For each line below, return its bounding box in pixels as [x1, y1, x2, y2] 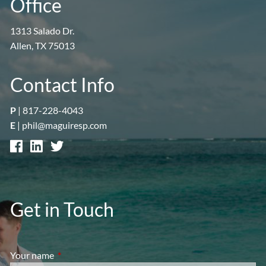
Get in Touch [10, 198, 115, 221]
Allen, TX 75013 [10, 40, 75, 52]
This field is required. [56, 249, 140, 261]
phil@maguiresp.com [22, 119, 107, 131]
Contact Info [10, 73, 115, 97]
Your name [10, 249, 56, 261]
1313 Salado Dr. [10, 25, 75, 37]
